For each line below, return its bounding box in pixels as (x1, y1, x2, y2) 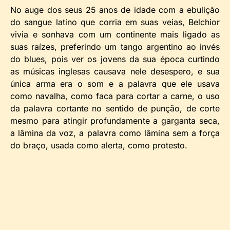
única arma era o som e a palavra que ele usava (10, 79, 220, 89)
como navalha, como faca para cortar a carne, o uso (10, 91, 220, 102)
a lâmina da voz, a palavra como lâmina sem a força (10, 128, 220, 139)
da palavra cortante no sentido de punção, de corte (10, 103, 220, 114)
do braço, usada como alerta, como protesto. (10, 140, 187, 151)
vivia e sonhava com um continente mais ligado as (10, 29, 220, 40)
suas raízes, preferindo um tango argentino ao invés (10, 42, 220, 52)
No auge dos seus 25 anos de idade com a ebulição (10, 5, 220, 15)
